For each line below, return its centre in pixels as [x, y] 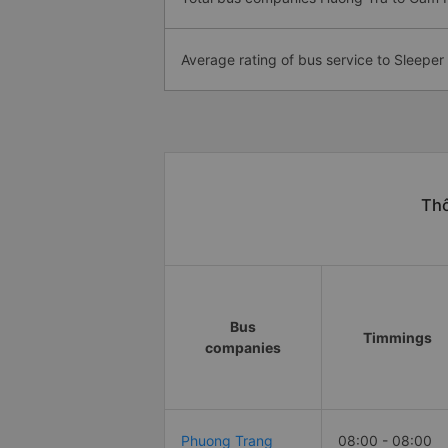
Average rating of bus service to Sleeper [312, 60]
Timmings [397, 338]
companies [243, 348]
